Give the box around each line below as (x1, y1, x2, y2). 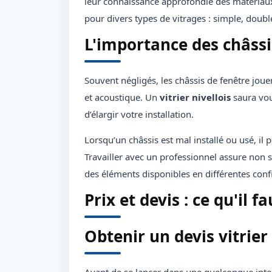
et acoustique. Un (84, 91, 160, 103)
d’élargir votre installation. (84, 108, 194, 120)
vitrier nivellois (160, 91, 231, 103)
